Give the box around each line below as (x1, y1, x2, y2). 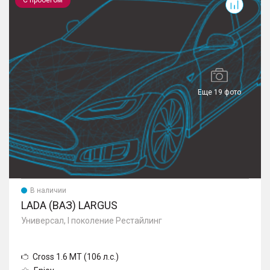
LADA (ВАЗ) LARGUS (21, 198, 118, 212)
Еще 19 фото (198, 88, 242, 97)
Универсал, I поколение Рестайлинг (21, 215, 162, 225)
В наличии (30, 186, 66, 195)
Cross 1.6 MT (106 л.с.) (33, 251, 119, 262)
